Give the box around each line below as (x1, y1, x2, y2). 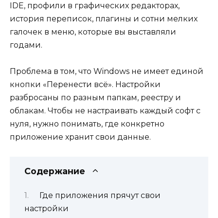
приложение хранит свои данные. (10, 132, 151, 142)
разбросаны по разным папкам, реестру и (10, 93, 181, 103)
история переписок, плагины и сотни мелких (10, 14, 198, 23)
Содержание (24, 166, 85, 177)
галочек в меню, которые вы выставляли (10, 27, 176, 36)
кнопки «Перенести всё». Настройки (10, 80, 161, 90)
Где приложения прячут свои (39, 190, 161, 200)
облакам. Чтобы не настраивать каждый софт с (10, 106, 200, 116)
